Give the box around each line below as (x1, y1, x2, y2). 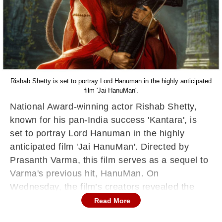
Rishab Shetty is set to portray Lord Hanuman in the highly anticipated (10, 77, 212, 85)
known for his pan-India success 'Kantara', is (10, 115, 197, 125)
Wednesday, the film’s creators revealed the (10, 182, 195, 192)
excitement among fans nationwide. (10, 209, 159, 219)
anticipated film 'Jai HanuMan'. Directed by (10, 142, 189, 152)
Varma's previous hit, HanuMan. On (10, 168, 159, 178)
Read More (94, 197, 130, 205)
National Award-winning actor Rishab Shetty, (10, 102, 197, 111)
